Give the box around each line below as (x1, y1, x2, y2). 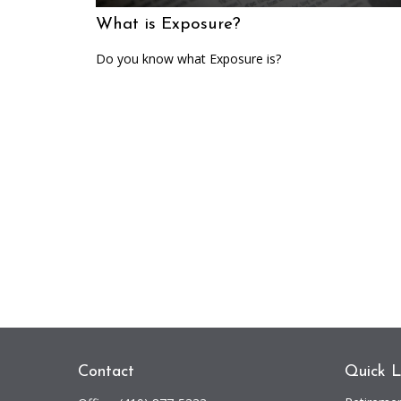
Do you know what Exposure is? (96, 50, 281, 68)
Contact (78, 363, 134, 380)
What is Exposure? (96, 15, 241, 33)
